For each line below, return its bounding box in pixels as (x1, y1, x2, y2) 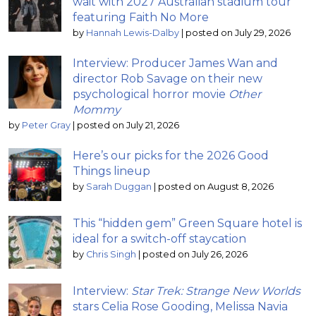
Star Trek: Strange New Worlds (131, 284, 300, 298)
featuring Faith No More (73, 10, 209, 24)
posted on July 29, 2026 (186, 27, 291, 38)
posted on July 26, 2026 (142, 248, 248, 260)
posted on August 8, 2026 (158, 181, 274, 192)
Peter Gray (22, 119, 71, 130)
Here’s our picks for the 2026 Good (73, 148, 269, 162)
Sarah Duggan (86, 181, 152, 192)
